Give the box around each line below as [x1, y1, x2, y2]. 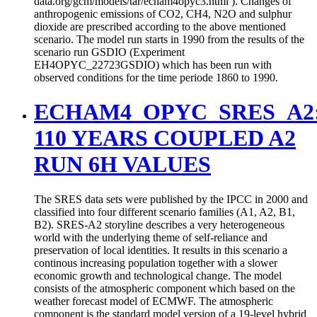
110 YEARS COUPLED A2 [34, 125, 296, 151]
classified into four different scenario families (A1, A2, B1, [34, 205, 295, 218]
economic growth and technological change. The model [34, 269, 282, 282]
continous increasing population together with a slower [34, 256, 277, 269]
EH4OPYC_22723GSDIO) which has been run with [34, 58, 272, 71]
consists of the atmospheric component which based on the [34, 282, 295, 294]
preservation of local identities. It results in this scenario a [34, 243, 287, 256]
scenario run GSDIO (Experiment [34, 45, 185, 58]
